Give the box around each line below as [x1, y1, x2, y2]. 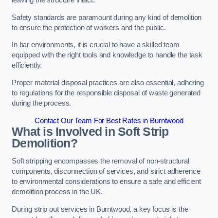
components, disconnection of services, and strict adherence [12, 167, 200, 176]
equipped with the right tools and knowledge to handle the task [12, 51, 202, 59]
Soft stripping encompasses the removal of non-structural [12, 157, 189, 165]
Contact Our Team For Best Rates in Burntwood [35, 116, 183, 125]
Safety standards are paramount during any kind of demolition [12, 13, 202, 21]
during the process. [12, 99, 72, 107]
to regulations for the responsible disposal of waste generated [12, 89, 200, 97]
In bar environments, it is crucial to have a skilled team [12, 41, 180, 49]
